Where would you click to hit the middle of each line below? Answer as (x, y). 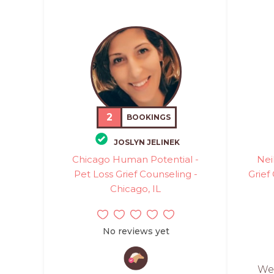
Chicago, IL (136, 188)
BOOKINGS (149, 117)
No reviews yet (136, 231)
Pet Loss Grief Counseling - (135, 174)
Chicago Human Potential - (136, 159)
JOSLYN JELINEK (147, 142)
